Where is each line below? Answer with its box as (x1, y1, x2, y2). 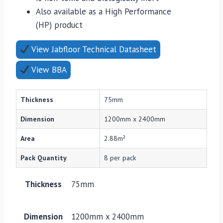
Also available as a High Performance (36, 6, 171, 17)
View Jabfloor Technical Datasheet (29, 44, 157, 55)
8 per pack (104, 153, 136, 163)
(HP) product (36, 19, 83, 31)
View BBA (29, 64, 67, 76)
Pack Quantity (20, 153, 67, 163)
